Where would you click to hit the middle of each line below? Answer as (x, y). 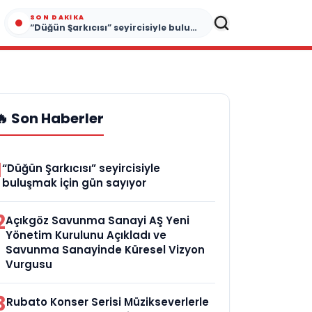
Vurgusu (29, 264)
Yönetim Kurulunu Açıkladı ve (86, 235)
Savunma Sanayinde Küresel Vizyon (106, 250)
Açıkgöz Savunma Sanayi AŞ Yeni (98, 220)
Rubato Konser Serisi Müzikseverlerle (108, 302)
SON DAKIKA (57, 17)
